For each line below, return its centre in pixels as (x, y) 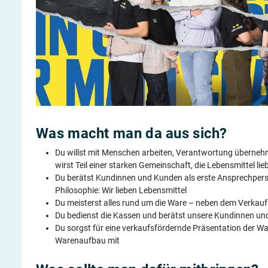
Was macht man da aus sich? (132, 133)
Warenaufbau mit (87, 240)
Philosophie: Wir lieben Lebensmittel (121, 190)
